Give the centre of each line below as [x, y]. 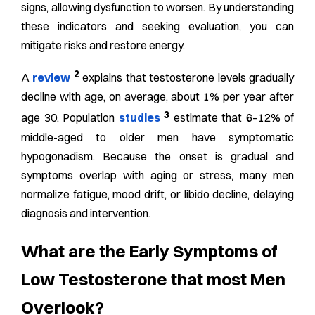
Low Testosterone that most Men [153, 279]
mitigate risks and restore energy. [103, 45]
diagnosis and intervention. [86, 213]
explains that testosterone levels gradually [187, 78]
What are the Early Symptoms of [149, 251]
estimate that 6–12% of [233, 118]
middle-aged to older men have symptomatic [157, 137]
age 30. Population [70, 118]
